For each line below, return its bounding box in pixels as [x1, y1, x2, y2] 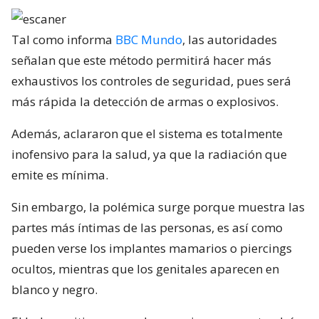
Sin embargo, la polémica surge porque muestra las [11, 198, 305, 215]
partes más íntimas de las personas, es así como [11, 219, 283, 236]
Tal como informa [11, 31, 115, 48]
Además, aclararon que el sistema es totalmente [11, 125, 283, 142]
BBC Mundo [115, 31, 182, 48]
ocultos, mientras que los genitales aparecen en [11, 260, 279, 277]
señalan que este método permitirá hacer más [11, 51, 271, 68]
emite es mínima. [11, 166, 108, 183]
